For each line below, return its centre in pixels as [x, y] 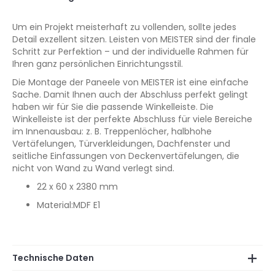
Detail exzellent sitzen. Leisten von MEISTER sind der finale [134, 39]
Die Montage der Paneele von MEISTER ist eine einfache [130, 82]
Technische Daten [53, 258]
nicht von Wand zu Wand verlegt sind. [93, 168]
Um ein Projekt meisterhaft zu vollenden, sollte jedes [124, 27]
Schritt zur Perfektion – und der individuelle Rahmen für [130, 52]
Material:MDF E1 [68, 205]
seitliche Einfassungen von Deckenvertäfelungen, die [126, 156]
